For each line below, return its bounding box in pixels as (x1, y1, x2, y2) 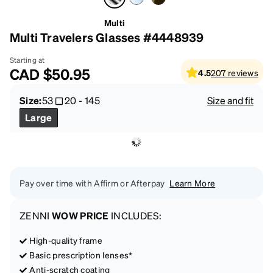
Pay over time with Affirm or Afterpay (19, 177, 165, 189)
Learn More (169, 177, 216, 189)
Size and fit (207, 94, 253, 107)
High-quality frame (29, 235, 103, 246)
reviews (228, 67, 258, 79)
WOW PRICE (51, 209, 109, 222)
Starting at (10, 55, 45, 65)
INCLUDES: (108, 209, 162, 222)
